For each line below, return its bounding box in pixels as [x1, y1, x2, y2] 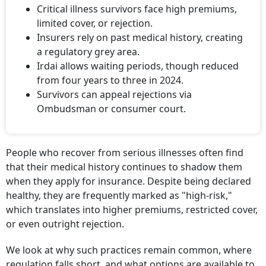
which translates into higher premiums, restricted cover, [6, 203, 258, 216]
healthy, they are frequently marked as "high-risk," [6, 189, 232, 202]
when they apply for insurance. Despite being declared [6, 175, 251, 188]
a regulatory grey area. [37, 45, 140, 58]
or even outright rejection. [6, 217, 124, 230]
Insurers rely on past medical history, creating [37, 31, 243, 44]
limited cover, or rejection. [37, 17, 153, 30]
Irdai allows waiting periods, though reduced [37, 59, 239, 72]
